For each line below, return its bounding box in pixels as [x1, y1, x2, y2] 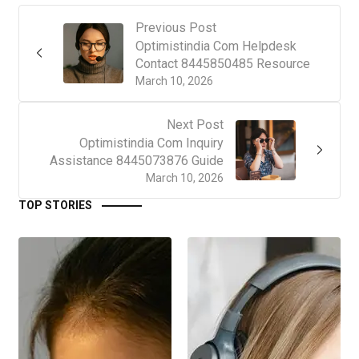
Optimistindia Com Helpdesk [135, 38, 296, 54]
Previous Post [135, 19, 216, 35]
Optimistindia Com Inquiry [79, 135, 224, 151]
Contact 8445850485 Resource [135, 55, 310, 71]
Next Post [167, 116, 224, 132]
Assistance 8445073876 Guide [50, 152, 224, 168]
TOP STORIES [18, 198, 92, 212]
